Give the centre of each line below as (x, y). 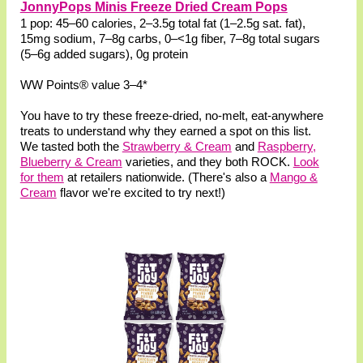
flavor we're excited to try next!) (141, 192)
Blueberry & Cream (71, 161)
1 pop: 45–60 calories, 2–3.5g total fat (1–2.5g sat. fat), (162, 23)
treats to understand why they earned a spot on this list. (165, 130)
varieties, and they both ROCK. (207, 161)
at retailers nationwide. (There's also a (167, 177)
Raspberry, (286, 146)
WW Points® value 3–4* (83, 84)
